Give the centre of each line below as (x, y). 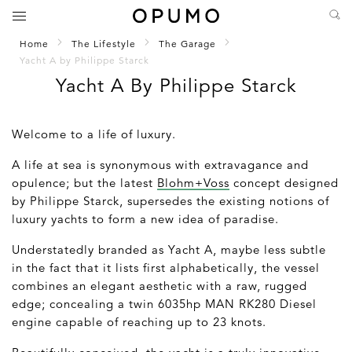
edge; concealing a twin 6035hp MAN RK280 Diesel (164, 303)
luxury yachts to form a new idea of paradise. (145, 218)
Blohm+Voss (193, 182)
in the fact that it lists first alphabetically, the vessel (166, 267)
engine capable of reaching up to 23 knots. (139, 321)
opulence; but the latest (84, 182)
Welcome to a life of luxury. (94, 134)
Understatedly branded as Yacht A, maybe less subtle (169, 249)
